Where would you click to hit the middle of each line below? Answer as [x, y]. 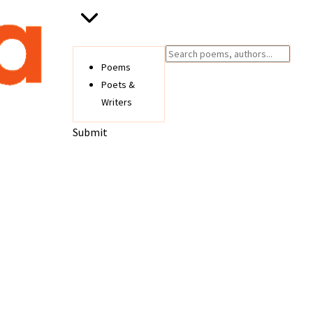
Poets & [118, 84]
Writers [117, 102]
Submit [90, 132]
